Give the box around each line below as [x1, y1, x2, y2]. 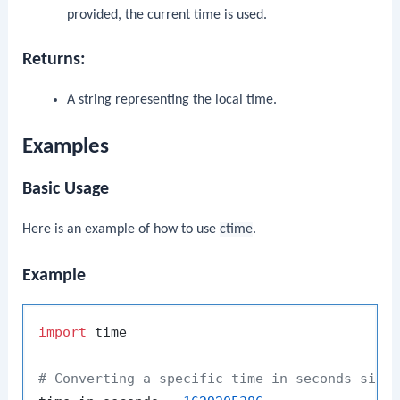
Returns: [22, 50, 87, 69]
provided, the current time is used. [66, 8, 267, 23]
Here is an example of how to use [22, 222, 221, 237]
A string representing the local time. [66, 92, 277, 107]
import [38, 323, 87, 340]
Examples [22, 136, 110, 159]
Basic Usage [22, 180, 110, 199]
